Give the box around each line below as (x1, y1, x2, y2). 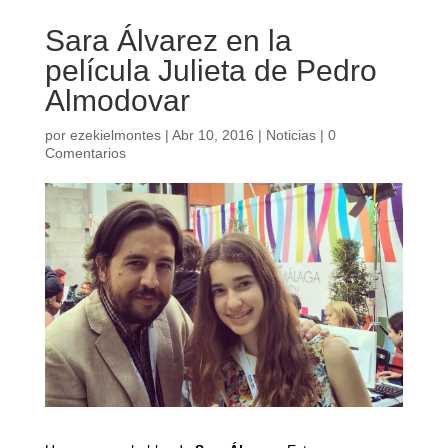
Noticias (265, 127, 316, 143)
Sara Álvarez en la (44, 24, 292, 57)
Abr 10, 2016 (171, 127, 254, 143)
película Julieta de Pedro (44, 54, 377, 87)
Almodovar (44, 84, 190, 117)
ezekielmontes (69, 127, 161, 143)
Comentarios (44, 145, 126, 161)
